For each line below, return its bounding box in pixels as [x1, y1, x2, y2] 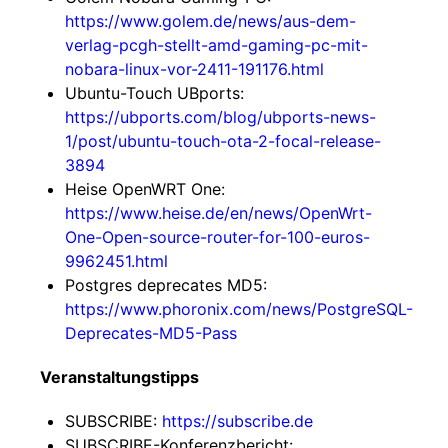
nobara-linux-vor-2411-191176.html [65, 59, 324, 79]
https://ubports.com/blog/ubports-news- [65, 107, 376, 127]
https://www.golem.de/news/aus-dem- [65, 11, 356, 31]
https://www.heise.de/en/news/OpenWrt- [65, 203, 372, 223]
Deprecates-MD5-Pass [65, 323, 237, 343]
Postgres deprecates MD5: [65, 275, 267, 295]
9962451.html [65, 251, 168, 271]
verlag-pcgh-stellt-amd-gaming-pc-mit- [65, 35, 368, 55]
